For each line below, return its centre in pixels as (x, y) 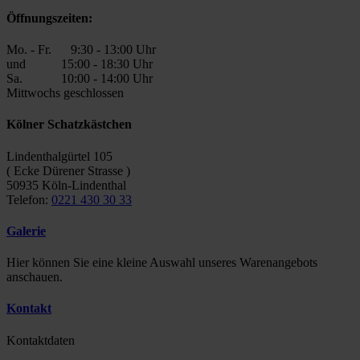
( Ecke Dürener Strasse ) (68, 170)
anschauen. (35, 277)
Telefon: (29, 199)
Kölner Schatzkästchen (69, 125)
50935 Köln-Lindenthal (66, 185)
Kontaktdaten (41, 340)
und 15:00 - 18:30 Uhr (80, 64)
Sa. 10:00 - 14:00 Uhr (80, 79)
